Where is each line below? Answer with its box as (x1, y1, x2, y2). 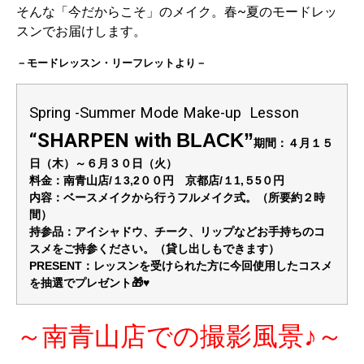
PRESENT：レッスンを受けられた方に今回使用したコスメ (29, 259, 332, 273)
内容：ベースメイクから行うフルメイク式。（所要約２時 (29, 191, 325, 205)
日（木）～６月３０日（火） (29, 157, 177, 171)
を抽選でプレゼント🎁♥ (29, 276, 149, 290)
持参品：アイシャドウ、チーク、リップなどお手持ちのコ (29, 225, 325, 239)
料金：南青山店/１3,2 (29, 174, 140, 188)
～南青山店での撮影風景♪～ (16, 322, 343, 352)
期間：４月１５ (253, 136, 333, 150)
